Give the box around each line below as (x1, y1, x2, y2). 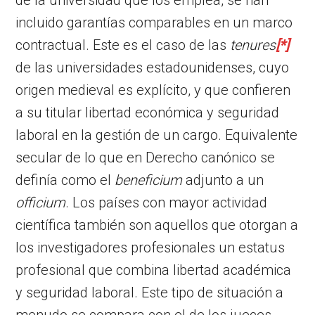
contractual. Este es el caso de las (15, 36, 231, 53)
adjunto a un (186, 171, 264, 188)
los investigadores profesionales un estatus (15, 238, 285, 256)
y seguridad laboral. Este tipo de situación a (15, 283, 284, 301)
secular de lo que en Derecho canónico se (15, 148, 276, 166)
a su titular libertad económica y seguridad (15, 103, 280, 121)
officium (15, 193, 66, 211)
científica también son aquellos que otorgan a (15, 216, 299, 233)
